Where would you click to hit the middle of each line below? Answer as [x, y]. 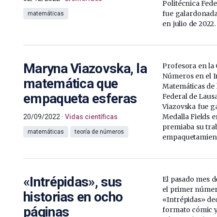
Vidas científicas [91, 116]
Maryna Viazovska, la [85, 68]
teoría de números [99, 132]
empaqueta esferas [80, 98]
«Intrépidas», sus [73, 182]
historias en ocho [73, 197]
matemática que [71, 83]
